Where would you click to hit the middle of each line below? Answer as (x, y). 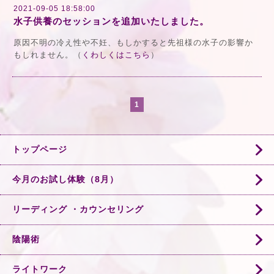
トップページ (40, 149)
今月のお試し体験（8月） (65, 179)
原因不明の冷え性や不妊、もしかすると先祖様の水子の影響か (133, 43)
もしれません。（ (48, 55)
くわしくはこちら (116, 55)
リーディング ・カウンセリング (78, 209)
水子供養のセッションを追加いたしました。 (111, 21)
